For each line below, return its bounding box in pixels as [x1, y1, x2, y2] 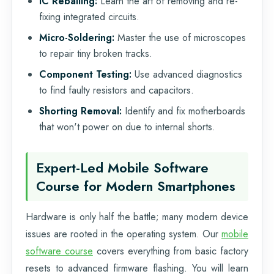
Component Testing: [39, 67, 131, 81]
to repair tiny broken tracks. [39, 46, 152, 61]
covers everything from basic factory [92, 243, 249, 258]
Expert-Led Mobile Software [36, 157, 209, 177]
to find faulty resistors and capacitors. [39, 83, 194, 97]
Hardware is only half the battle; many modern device [26, 209, 248, 224]
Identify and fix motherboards [122, 103, 245, 118]
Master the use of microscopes [114, 30, 246, 45]
